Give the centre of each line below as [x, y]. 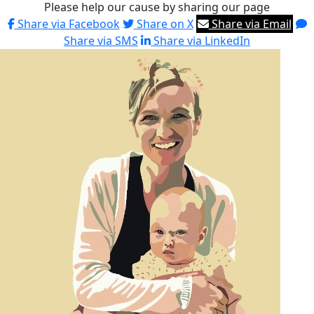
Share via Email [250, 24]
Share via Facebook [67, 24]
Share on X [163, 24]
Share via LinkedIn [200, 41]
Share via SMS [101, 41]
